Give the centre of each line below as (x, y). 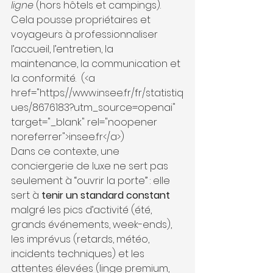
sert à (26, 195)
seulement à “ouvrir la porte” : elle (92, 180)
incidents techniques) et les (79, 253)
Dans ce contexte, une (66, 151)
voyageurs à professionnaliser (86, 34)
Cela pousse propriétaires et (82, 19)
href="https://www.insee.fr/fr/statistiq (97, 93)
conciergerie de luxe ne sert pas (91, 166)
